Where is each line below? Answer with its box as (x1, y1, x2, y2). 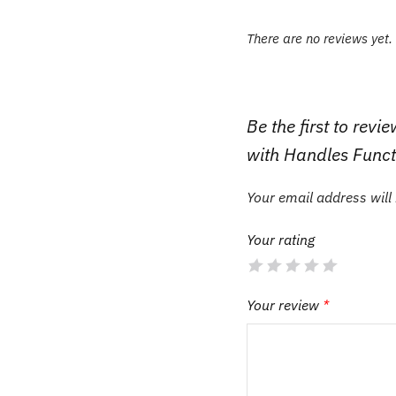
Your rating (247, 230, 316, 248)
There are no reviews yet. (247, 29, 393, 47)
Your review (247, 295, 324, 314)
